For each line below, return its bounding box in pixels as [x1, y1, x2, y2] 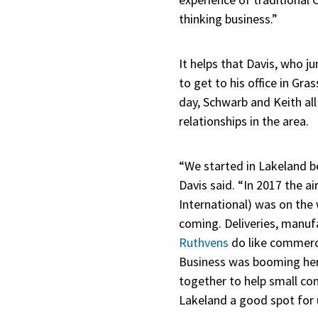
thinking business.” [179, 11, 286, 28]
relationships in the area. [179, 113, 309, 130]
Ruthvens [179, 234, 229, 251]
